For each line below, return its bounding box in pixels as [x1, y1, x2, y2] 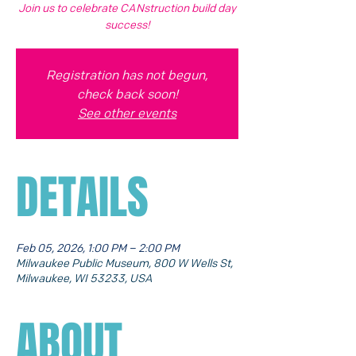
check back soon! [76, 86, 178, 102]
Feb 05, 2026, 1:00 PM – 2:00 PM [16, 240, 180, 254]
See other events [78, 105, 176, 121]
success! [104, 17, 150, 31]
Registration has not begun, [46, 67, 208, 83]
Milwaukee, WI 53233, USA [16, 270, 153, 284]
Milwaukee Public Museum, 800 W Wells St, [16, 255, 233, 269]
